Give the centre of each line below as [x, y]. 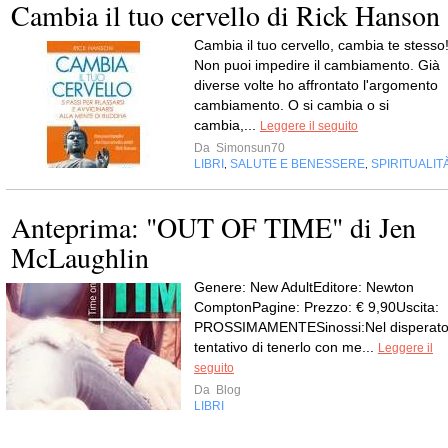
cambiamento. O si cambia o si [291, 105]
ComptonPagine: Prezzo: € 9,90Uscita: [316, 307]
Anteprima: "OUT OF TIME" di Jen [213, 227]
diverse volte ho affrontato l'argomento [316, 85]
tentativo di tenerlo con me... [286, 347]
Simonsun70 [249, 148]
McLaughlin [80, 257]
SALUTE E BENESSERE [297, 164]
